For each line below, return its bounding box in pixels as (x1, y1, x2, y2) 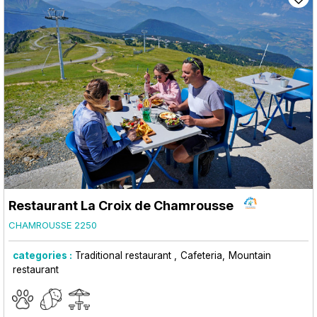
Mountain (229, 249, 271, 261)
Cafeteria (180, 249, 222, 261)
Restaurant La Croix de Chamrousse (8, 197, 234, 213)
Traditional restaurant (75, 249, 174, 261)
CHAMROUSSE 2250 (8, 219, 97, 231)
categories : (13, 249, 72, 261)
